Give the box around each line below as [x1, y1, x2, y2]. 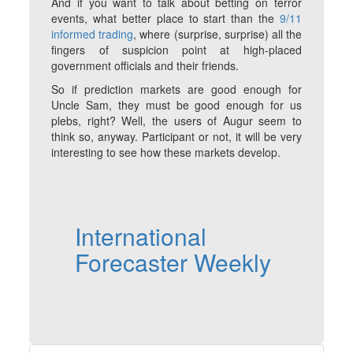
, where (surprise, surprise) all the [133, 26, 302, 43]
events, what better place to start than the [51, 10, 280, 27]
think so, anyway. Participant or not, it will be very [51, 128, 302, 145]
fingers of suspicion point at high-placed [51, 42, 302, 58]
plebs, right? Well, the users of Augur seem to [51, 113, 302, 129]
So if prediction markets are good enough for [51, 81, 302, 98]
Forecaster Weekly [75, 245, 272, 280]
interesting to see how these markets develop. [51, 144, 281, 161]
